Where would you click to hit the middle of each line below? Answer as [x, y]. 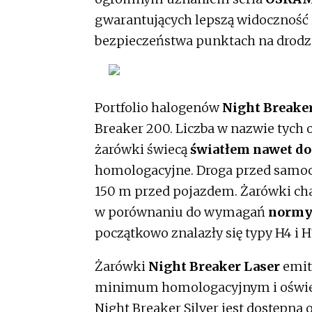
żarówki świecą [142, 149]
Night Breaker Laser [214, 266]
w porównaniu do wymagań [181, 212]
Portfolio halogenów [158, 107]
